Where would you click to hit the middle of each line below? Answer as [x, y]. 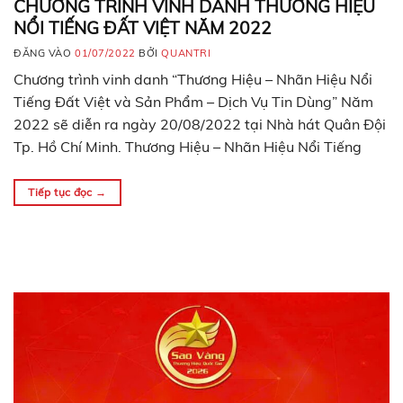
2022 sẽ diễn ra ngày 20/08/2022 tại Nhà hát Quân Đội [200, 125]
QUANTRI [186, 54]
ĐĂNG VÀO [45, 54]
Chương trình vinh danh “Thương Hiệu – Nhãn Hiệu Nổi [193, 80]
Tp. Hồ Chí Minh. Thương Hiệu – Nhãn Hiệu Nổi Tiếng [188, 147]
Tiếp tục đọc [62, 193]
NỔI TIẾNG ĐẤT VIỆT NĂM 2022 [143, 28]
